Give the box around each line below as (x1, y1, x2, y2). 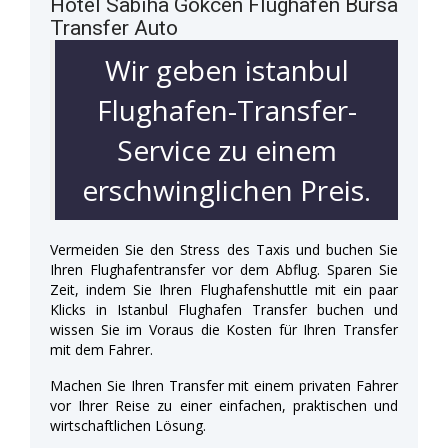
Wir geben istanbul (104, 50, 349, 89)
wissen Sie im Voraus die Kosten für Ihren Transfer (50, 319, 398, 339)
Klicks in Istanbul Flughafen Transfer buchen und (50, 299, 398, 319)
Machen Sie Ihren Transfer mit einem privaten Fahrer (50, 375, 398, 395)
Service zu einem (116, 130, 337, 169)
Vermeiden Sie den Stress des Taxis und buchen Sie (50, 239, 398, 259)
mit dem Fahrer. (50, 339, 153, 359)
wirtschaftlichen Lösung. (50, 415, 206, 435)
